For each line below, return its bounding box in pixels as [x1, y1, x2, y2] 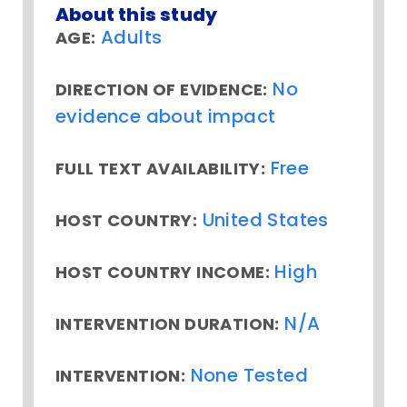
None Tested [190, 362, 309, 389]
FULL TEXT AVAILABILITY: [55, 157, 266, 181]
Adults [101, 25, 163, 51]
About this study [55, 2, 218, 28]
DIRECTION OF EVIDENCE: [55, 78, 268, 102]
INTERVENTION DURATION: [55, 313, 280, 336]
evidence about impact [55, 104, 276, 130]
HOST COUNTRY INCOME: [55, 261, 270, 284]
